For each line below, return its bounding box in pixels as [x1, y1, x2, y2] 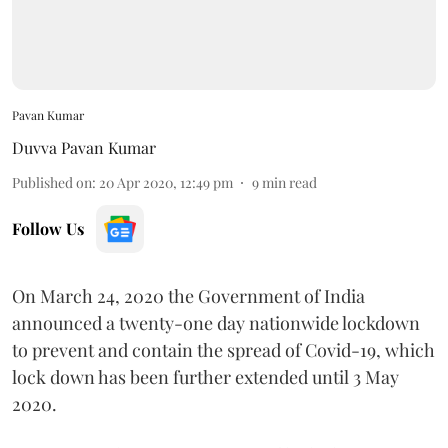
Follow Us [12, 217, 84, 239]
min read [262, 172, 317, 192]
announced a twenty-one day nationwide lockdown [12, 310, 420, 335]
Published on [12, 172, 92, 192]
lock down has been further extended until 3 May [12, 364, 399, 389]
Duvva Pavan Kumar [12, 136, 156, 158]
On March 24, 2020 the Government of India [12, 283, 365, 308]
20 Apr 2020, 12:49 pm [99, 172, 233, 192]
